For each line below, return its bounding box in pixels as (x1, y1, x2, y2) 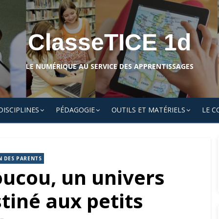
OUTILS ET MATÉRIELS (111, 105, 185, 114)
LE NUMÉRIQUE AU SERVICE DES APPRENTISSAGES (25, 62, 194, 71)
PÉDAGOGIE (56, 105, 95, 114)
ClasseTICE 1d (28, 29, 191, 55)
